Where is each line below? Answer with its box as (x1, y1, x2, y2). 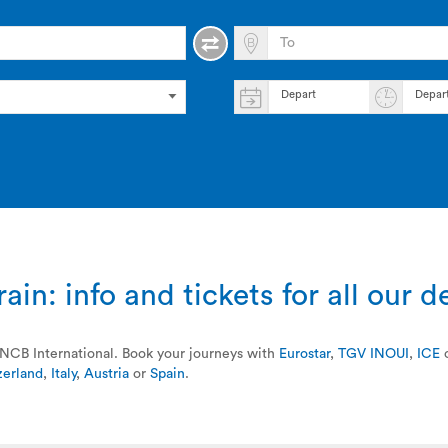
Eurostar (279, 347, 330, 361)
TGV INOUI (338, 347, 409, 361)
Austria (84, 367, 129, 381)
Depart (281, 89, 319, 100)
